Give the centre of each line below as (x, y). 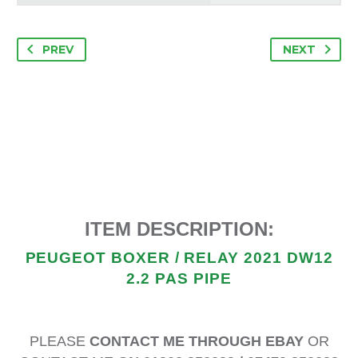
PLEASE (59, 342)
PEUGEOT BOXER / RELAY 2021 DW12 (179, 258)
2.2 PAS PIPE (179, 279)
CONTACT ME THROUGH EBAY (196, 342)
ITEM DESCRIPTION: (179, 229)
